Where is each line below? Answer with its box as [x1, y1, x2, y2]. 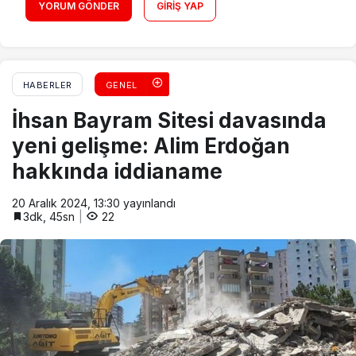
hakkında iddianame [12, 159, 222, 184]
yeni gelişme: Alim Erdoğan [12, 133, 290, 159]
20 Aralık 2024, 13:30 [12, 196, 120, 211]
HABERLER [22, 79, 72, 91]
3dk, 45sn [23, 210, 75, 224]
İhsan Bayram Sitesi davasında [12, 108, 327, 133]
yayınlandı [120, 196, 176, 211]
